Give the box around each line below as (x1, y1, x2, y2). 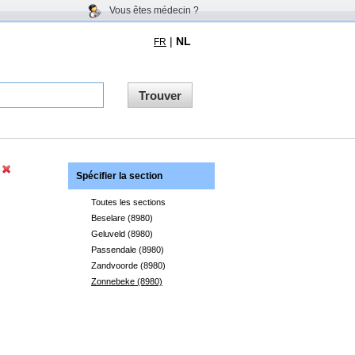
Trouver (139, 89, 181, 102)
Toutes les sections (91, 197, 166, 207)
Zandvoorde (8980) (91, 261, 166, 270)
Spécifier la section (76, 170, 162, 181)
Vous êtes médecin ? (109, 5, 199, 16)
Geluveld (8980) (91, 229, 153, 239)
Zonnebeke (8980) (91, 277, 162, 286)
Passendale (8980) (91, 245, 164, 254)
